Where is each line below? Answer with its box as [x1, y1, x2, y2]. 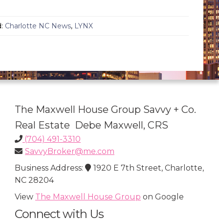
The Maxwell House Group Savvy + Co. [15, 104, 196, 116]
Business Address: [15, 163, 85, 173]
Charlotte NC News [5, 22, 71, 31]
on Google [141, 192, 184, 202]
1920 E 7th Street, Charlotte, [93, 163, 204, 173]
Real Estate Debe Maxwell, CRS [15, 119, 168, 131]
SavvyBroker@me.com [25, 147, 114, 156]
